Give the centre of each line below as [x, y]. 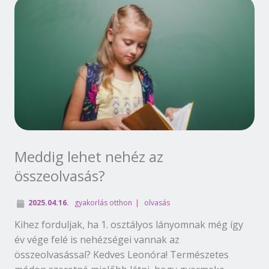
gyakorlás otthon [103, 202]
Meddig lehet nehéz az [89, 156]
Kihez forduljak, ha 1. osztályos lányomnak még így [129, 224]
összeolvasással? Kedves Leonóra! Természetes [122, 254]
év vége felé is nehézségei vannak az [97, 239]
